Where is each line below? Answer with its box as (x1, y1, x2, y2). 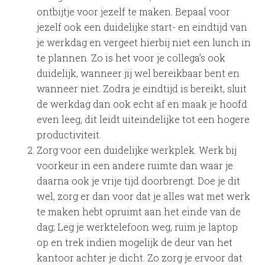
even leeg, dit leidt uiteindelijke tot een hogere (37, 113, 250, 125)
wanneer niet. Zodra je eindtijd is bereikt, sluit (37, 82, 247, 95)
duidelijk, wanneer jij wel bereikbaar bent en (37, 67, 240, 79)
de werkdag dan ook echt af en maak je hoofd (37, 98, 248, 110)
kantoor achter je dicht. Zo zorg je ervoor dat (37, 251, 243, 264)
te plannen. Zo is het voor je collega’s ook (37, 51, 226, 64)
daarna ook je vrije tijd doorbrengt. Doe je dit (37, 174, 241, 187)
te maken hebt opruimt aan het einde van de (37, 205, 241, 218)
